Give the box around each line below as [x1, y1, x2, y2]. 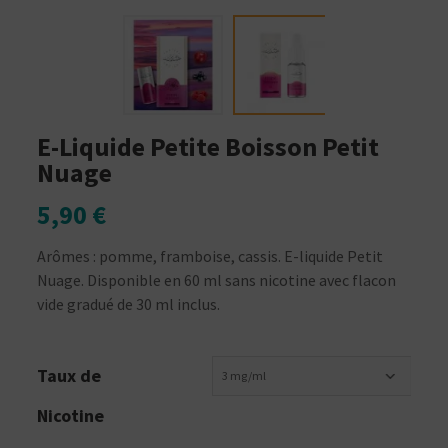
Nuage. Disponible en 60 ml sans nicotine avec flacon [37, 270, 397, 291]
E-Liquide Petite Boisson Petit [37, 130, 380, 164]
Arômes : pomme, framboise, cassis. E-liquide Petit [37, 246, 384, 267]
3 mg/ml [222, 368, 267, 384]
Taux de [37, 364, 102, 388]
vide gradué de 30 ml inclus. [37, 294, 221, 315]
